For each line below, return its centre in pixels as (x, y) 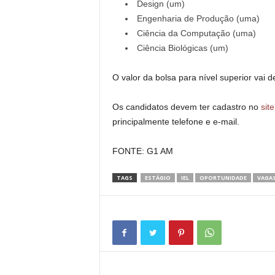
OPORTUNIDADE (223, 178)
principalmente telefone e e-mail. (176, 122)
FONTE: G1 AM (142, 151)
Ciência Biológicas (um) (182, 48)
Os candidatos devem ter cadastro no (186, 107)
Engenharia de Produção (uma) (198, 18)
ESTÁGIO (157, 178)
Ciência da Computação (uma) (196, 33)
